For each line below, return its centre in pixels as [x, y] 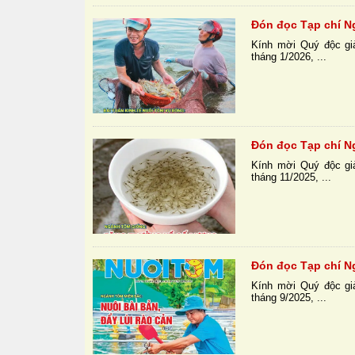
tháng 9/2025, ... [289, 298]
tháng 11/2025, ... [292, 177]
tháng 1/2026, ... [289, 57]
